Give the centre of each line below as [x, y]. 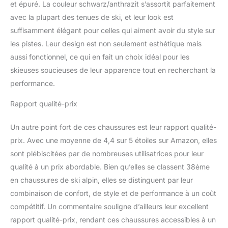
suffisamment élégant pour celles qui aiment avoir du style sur [113, 30]
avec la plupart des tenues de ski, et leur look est [92, 17]
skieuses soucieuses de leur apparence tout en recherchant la [113, 70]
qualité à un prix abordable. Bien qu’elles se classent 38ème [110, 166]
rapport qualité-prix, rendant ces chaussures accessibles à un [113, 219]
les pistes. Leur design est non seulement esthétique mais [106, 43]
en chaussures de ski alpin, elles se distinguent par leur [102, 180]
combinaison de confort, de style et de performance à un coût [113, 193]
